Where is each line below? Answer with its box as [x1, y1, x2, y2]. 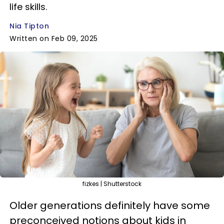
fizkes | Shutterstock [82, 179, 141, 188]
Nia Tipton [9, 21, 49, 31]
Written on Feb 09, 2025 [9, 33, 98, 43]
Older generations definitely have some [9, 198, 210, 212]
